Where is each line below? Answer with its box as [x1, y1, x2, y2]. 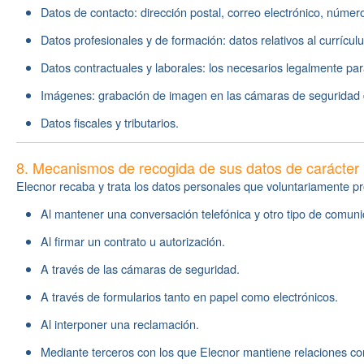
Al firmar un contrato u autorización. [41, 232, 225, 249]
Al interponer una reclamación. [41, 315, 199, 332]
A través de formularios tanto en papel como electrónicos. [41, 288, 338, 305]
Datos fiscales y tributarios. [41, 114, 179, 131]
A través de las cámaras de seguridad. [41, 260, 240, 277]
